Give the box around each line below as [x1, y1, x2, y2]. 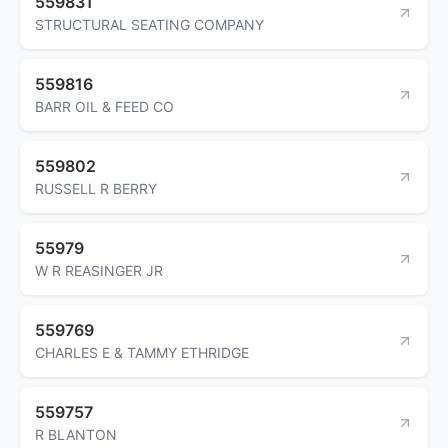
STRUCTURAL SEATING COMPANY [35, 15, 264, 33]
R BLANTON [35, 425, 117, 443]
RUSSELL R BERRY [35, 179, 157, 197]
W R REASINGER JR [35, 261, 163, 279]
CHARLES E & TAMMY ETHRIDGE [35, 343, 249, 361]
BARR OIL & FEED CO [35, 97, 174, 115]
